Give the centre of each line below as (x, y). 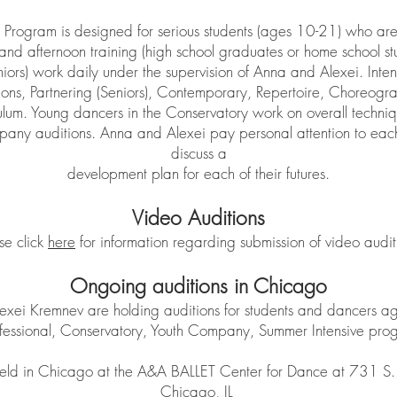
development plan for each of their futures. (198, 173)
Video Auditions (198, 217)
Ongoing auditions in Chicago (198, 285)
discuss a (198, 152)
